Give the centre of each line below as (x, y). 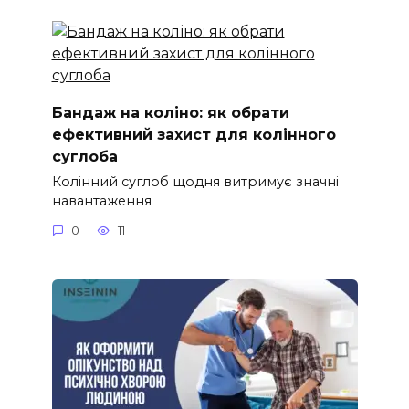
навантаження (101, 201)
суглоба (84, 156)
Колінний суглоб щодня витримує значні (195, 182)
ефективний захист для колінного (194, 134)
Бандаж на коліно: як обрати (170, 112)
